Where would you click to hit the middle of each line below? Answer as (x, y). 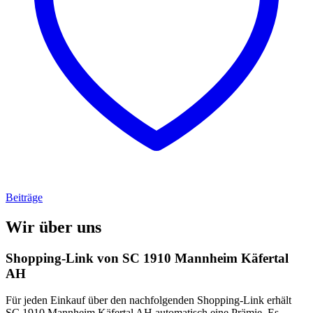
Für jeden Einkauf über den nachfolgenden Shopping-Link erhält (148, 300)
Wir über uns (53, 227)
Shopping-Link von (64, 258)
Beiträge (24, 197)
